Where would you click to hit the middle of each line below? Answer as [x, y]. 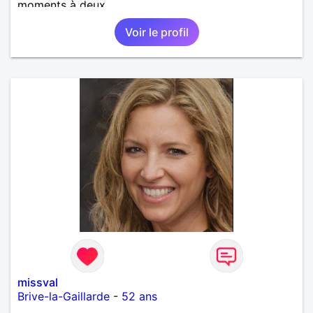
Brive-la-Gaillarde [64, 296]
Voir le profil [156, 32]
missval [38, 282]
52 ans [139, 296]
